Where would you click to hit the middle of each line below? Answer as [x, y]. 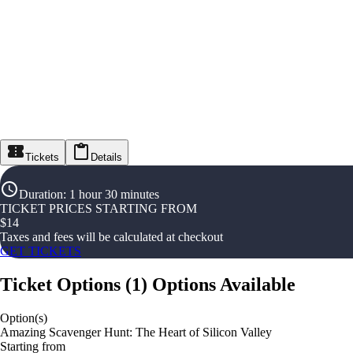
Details [106, 158]
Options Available [224, 285]
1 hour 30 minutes [114, 195]
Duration [41, 195]
